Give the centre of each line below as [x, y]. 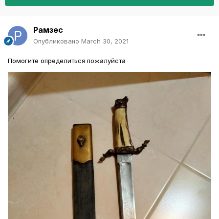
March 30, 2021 [105, 41]
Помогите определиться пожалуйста [67, 60]
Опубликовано [57, 41]
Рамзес [48, 30]
